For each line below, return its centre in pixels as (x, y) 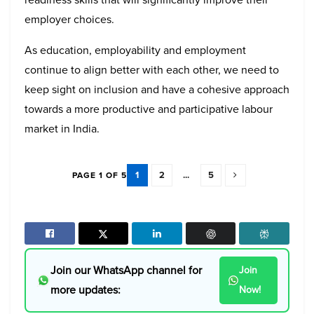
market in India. (62, 128)
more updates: (86, 290)
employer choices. (69, 19)
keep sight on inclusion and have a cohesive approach (157, 89)
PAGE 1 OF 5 (99, 175)
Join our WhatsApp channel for (126, 271)
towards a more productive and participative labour (149, 109)
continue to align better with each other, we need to (152, 69)
